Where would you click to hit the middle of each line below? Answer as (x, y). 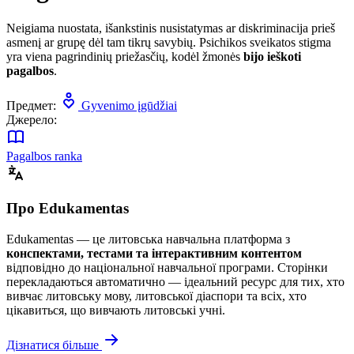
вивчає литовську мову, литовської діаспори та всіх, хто (156, 296)
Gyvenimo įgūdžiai (128, 105)
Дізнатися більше (54, 345)
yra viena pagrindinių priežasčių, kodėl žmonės (125, 56)
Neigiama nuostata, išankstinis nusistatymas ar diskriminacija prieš (171, 28)
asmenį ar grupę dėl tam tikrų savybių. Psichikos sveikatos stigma (169, 42)
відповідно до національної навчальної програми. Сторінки (167, 268)
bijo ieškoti (272, 56)
